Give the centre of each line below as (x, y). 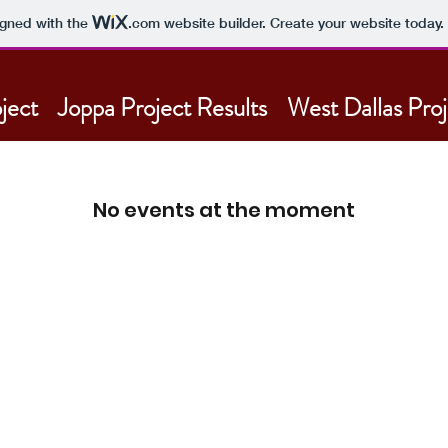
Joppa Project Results (162, 108)
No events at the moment (224, 210)
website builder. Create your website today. (301, 23)
